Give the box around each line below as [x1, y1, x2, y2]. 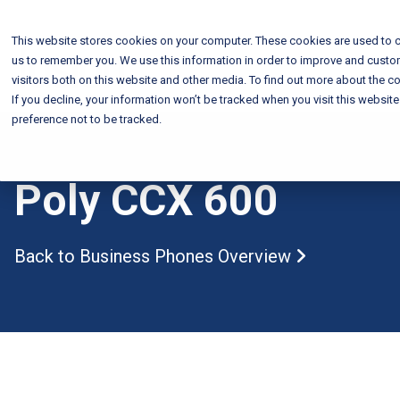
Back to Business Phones [14, 246, 218, 268]
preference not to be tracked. [12, 112, 162, 126]
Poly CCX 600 [14, 175, 279, 226]
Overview [218, 246, 296, 268]
